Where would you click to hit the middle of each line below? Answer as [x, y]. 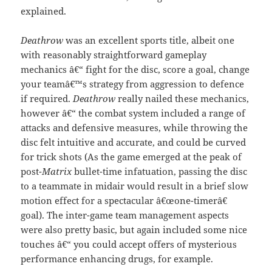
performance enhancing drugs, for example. [117, 259]
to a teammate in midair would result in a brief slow [135, 186]
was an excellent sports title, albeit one [149, 40]
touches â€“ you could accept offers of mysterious [129, 244]
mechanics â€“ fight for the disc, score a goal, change [135, 70]
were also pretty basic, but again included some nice [134, 230]
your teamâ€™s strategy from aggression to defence [133, 84]
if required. [47, 99]
